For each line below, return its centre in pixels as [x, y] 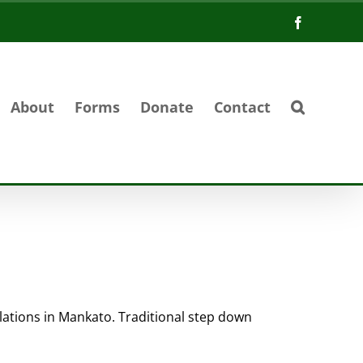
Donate [167, 107]
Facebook [329, 21]
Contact [242, 107]
